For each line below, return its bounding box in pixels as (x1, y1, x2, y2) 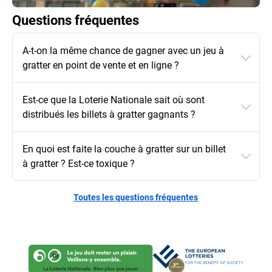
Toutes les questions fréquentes (73, 191, 199, 203)
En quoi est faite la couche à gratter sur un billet (22, 142, 226, 155)
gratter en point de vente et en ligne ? (22, 58, 179, 72)
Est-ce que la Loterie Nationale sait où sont (22, 93, 205, 106)
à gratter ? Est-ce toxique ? (22, 157, 135, 170)
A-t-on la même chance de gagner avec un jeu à (22, 44, 224, 57)
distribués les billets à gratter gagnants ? (22, 107, 195, 121)
